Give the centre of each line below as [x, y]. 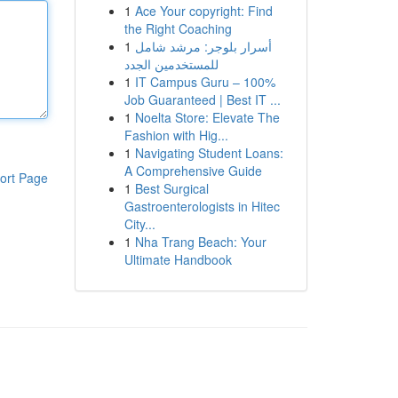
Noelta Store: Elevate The [207, 117]
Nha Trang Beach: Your [200, 242]
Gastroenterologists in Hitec [202, 206]
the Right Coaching [178, 28]
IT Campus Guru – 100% [205, 82]
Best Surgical [171, 188]
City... [139, 224]
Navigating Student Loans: [209, 153]
